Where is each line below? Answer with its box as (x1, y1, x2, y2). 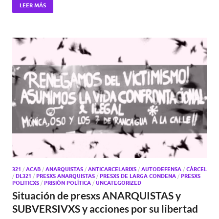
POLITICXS (12, 179, 39, 187)
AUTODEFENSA (141, 166, 181, 173)
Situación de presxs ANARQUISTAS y (12, 189, 181, 202)
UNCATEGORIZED (96, 179, 141, 187)
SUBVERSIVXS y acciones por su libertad (12, 202, 198, 215)
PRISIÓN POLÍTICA (44, 179, 91, 187)
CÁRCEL (186, 166, 207, 173)
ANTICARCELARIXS (88, 166, 136, 173)
